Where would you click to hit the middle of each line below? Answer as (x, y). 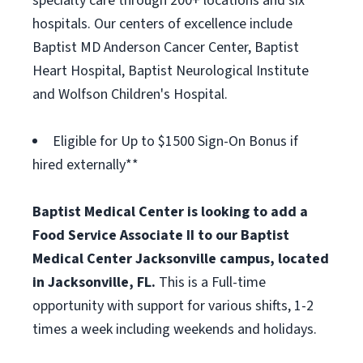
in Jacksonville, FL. (96, 282)
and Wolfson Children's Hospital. (130, 94)
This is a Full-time (212, 282)
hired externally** (85, 165)
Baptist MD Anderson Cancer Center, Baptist (166, 47)
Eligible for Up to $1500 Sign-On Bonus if (175, 141)
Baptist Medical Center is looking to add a (170, 212)
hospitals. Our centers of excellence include (162, 24)
